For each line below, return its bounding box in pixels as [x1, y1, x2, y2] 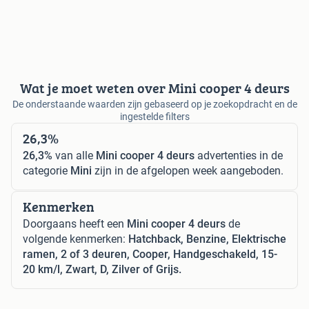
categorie [23, 164, 70, 178]
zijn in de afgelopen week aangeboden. [92, 164, 283, 178]
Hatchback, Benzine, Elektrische [128, 232, 286, 246]
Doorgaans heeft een [23, 217, 127, 231]
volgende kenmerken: [23, 232, 128, 246]
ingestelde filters [119, 111, 190, 123]
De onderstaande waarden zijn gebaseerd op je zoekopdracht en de [12, 99, 297, 110]
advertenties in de [195, 149, 283, 163]
